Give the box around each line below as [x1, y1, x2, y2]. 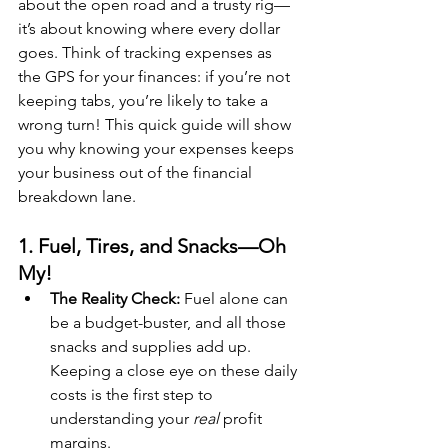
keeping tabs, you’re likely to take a [18, 91, 272, 110]
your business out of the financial [18, 163, 256, 182]
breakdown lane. [18, 187, 136, 206]
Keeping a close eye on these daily [50, 361, 301, 380]
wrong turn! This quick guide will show [18, 115, 295, 134]
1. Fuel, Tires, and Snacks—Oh [18, 234, 291, 258]
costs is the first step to [50, 385, 217, 404]
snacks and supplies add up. [50, 337, 255, 356]
